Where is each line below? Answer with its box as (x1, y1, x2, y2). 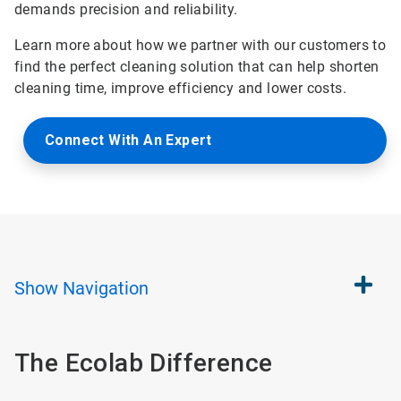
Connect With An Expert (45, 132, 212, 149)
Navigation (63, 277, 149, 299)
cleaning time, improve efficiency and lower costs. (14, 80, 346, 97)
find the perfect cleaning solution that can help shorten (14, 58, 380, 75)
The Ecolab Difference (14, 348, 273, 378)
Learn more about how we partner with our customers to (14, 37, 387, 54)
